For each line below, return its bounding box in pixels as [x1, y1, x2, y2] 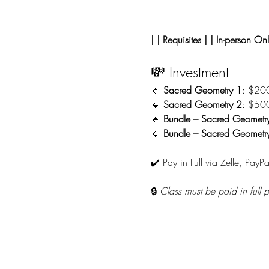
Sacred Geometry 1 [163, 83, 242, 97]
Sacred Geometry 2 [163, 98, 242, 111]
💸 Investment [150, 62, 229, 82]
